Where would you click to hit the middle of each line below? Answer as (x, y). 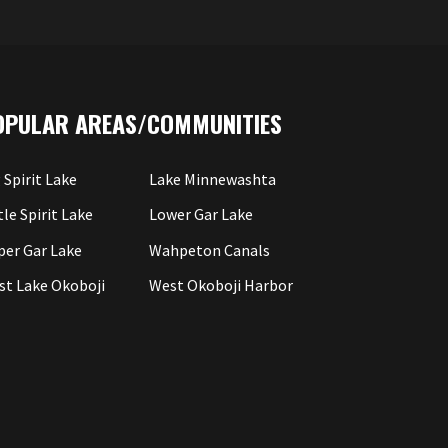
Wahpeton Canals (209, 249)
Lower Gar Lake (200, 214)
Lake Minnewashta (212, 178)
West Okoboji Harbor (220, 285)
